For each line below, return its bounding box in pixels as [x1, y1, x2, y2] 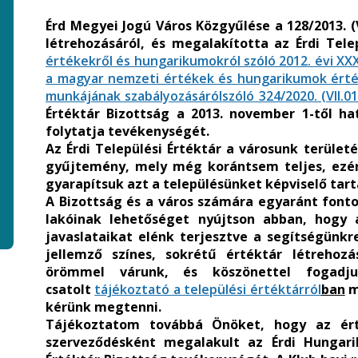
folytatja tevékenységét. [46, 122, 209, 140]
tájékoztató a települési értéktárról [94, 280, 321, 298]
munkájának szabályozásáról [46, 87, 223, 105]
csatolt [46, 280, 95, 298]
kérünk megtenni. [46, 298, 161, 316]
